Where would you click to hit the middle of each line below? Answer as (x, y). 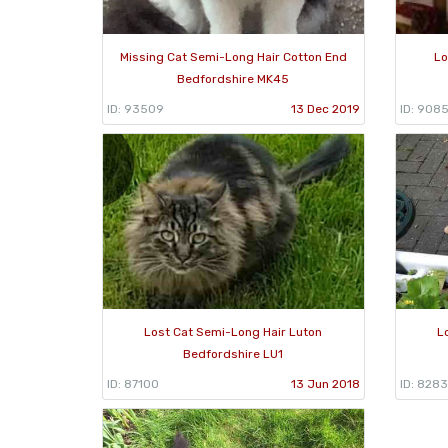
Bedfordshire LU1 (233, 353)
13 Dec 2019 (325, 108)
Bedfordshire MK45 (233, 78)
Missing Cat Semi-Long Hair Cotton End (233, 56)
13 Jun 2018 (325, 383)
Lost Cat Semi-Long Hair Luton (233, 331)
